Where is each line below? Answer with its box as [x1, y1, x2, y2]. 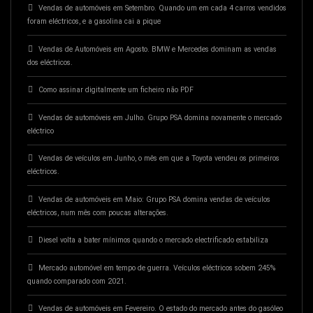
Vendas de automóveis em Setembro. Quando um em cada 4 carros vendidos [38, 3, 286, 13]
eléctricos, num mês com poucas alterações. [27, 208, 168, 217]
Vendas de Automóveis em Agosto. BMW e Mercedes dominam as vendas [38, 44, 277, 54]
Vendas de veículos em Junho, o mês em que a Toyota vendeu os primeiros [38, 154, 279, 163]
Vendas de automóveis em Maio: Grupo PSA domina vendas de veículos [38, 194, 270, 204]
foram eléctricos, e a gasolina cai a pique [27, 17, 161, 27]
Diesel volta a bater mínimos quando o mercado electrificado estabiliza [38, 235, 268, 245]
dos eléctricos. [27, 57, 73, 67]
